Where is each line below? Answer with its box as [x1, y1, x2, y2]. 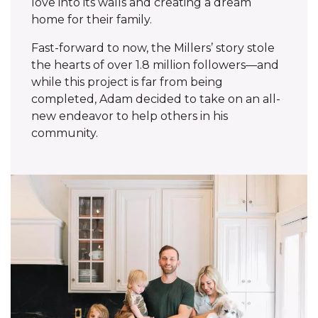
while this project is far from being [31, 75, 224, 89]
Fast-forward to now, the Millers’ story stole [31, 41, 275, 55]
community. [31, 126, 99, 140]
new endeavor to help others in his [31, 109, 229, 123]
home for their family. [31, 13, 153, 26]
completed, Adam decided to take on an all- [31, 92, 281, 106]
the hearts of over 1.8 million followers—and [31, 58, 280, 72]
